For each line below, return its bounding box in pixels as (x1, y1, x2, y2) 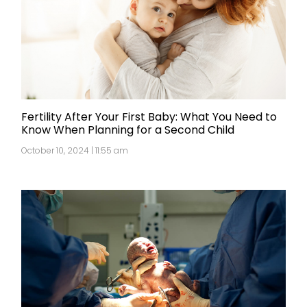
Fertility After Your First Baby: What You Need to (21, 109, 277, 125)
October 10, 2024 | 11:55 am (21, 145, 128, 157)
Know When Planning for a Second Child (21, 122, 234, 138)
